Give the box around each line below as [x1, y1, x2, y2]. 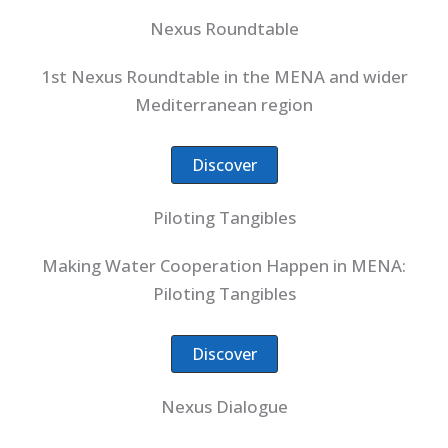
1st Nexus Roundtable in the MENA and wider [40, 64, 408, 88]
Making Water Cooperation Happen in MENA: [42, 253, 406, 277]
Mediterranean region [135, 92, 313, 116]
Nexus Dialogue [160, 395, 288, 418]
